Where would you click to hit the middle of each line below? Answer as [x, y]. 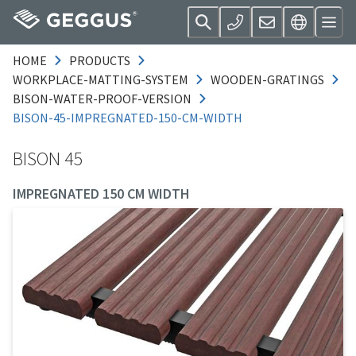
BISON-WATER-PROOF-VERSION [102, 99]
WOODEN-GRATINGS [267, 79]
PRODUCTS [100, 60]
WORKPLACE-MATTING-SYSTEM [101, 79]
